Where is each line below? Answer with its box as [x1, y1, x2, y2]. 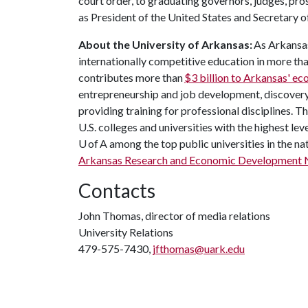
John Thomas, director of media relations [78, 209, 270, 222]
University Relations [78, 225, 173, 239]
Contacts [78, 179, 155, 202]
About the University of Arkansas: [78, 38, 254, 51]
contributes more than [78, 71, 184, 84]
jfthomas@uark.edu [153, 242, 245, 255]
